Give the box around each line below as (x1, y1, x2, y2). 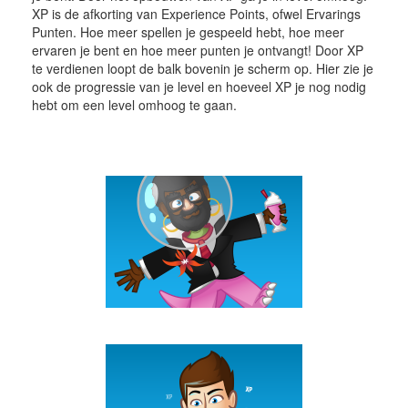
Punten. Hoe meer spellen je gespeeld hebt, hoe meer (32, 23, 344, 41)
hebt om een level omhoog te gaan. (32, 96, 237, 114)
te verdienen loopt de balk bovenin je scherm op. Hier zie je (32, 59, 373, 77)
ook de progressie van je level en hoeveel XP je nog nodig (32, 77, 366, 96)
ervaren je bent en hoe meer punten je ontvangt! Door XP (32, 41, 363, 59)
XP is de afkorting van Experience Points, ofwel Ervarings (32, 5, 361, 23)
